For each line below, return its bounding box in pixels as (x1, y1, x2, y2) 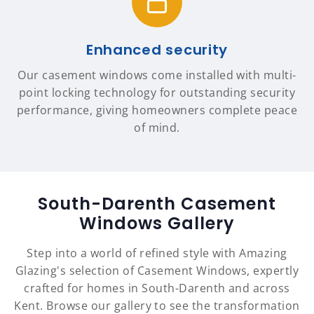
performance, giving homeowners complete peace (16, 102, 298, 118)
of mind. (134, 120, 180, 136)
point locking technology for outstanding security (18, 85, 296, 101)
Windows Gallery (79, 212, 235, 235)
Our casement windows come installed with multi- (18, 67, 296, 83)
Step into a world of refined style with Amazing (27, 245, 287, 261)
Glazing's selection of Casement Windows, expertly (15, 263, 299, 279)
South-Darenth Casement (37, 192, 277, 216)
